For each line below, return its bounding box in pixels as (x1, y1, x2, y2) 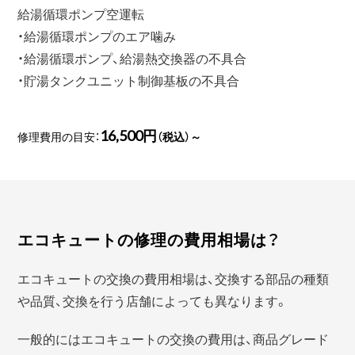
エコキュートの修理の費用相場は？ (17, 227, 281, 250)
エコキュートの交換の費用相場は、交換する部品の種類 (17, 268, 330, 288)
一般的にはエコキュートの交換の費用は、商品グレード (17, 328, 330, 348)
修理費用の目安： (17, 128, 101, 144)
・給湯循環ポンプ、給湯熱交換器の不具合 (17, 48, 247, 67)
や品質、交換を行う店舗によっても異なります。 (17, 290, 288, 310)
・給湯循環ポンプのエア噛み (17, 25, 177, 45)
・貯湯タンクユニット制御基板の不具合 (17, 70, 240, 90)
